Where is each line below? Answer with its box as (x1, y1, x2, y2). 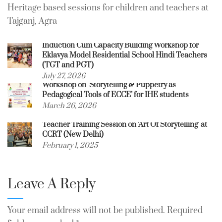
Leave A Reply (7, 175, 96, 193)
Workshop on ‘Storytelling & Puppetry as (42, 80, 176, 90)
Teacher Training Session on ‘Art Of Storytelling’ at (42, 119, 207, 129)
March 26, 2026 (42, 101, 96, 111)
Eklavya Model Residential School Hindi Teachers (42, 50, 207, 60)
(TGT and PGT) (42, 60, 94, 70)
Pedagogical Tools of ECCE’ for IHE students (42, 90, 189, 100)
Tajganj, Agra (7, 15, 57, 27)
